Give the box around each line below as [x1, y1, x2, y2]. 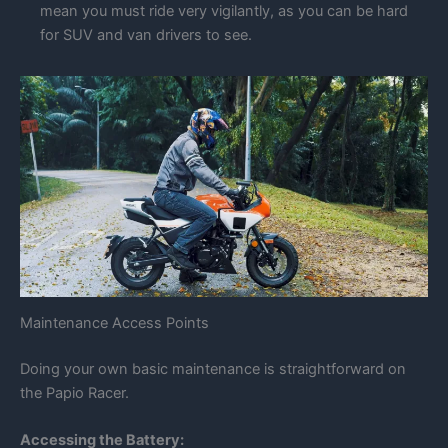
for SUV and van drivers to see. [40, 26, 252, 45]
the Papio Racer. [20, 384, 129, 403]
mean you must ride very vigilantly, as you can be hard [40, 2, 408, 21]
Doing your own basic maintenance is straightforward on [20, 360, 406, 379]
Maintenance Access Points [20, 314, 209, 333]
